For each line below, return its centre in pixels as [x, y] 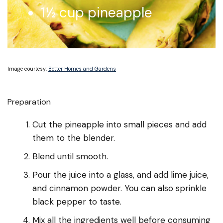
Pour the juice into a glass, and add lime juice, [120, 174]
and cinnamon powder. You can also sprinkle [119, 188]
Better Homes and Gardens [82, 68]
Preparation [29, 102]
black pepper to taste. [77, 201]
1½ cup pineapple [97, 13]
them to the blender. [74, 138]
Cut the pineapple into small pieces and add [119, 124]
